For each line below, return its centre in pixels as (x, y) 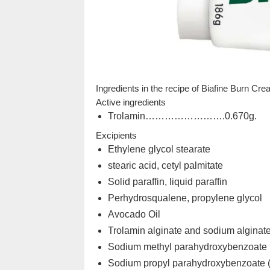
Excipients (116, 135)
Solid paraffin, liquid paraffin (167, 181)
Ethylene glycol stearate (159, 149)
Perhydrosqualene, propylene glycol (185, 198)
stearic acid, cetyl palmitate (165, 165)
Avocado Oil (134, 214)
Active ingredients (130, 102)
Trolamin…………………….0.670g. (182, 116)
